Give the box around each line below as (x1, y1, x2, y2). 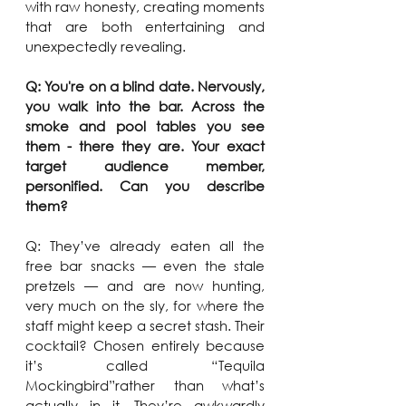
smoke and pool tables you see (25, 117, 265, 136)
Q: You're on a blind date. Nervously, (25, 77, 265, 96)
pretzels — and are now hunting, (25, 276, 265, 295)
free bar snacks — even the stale (25, 256, 265, 275)
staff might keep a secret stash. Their (25, 316, 265, 335)
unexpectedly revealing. (25, 37, 186, 56)
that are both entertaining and (25, 17, 265, 36)
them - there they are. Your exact (25, 137, 265, 156)
